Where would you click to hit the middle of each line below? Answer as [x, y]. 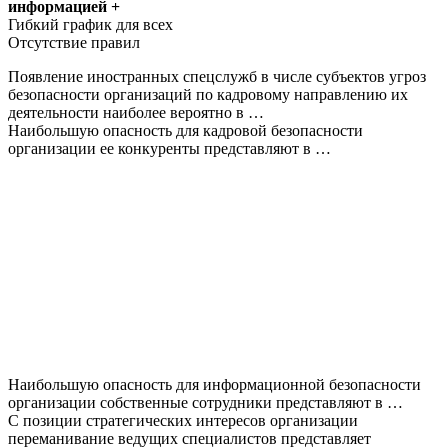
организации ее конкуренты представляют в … [169, 148]
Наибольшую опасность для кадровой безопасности [185, 130]
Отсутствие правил [74, 42]
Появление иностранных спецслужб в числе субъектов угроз [217, 76]
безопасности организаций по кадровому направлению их [208, 94]
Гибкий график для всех [90, 24]
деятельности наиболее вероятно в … [136, 112]
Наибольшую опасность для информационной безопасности [214, 384]
